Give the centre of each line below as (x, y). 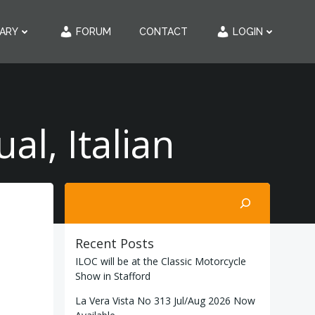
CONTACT (163, 31)
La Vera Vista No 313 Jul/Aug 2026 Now (165, 301)
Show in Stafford (113, 276)
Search (82, 191)
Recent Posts (115, 243)
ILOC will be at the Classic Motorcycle (161, 261)
